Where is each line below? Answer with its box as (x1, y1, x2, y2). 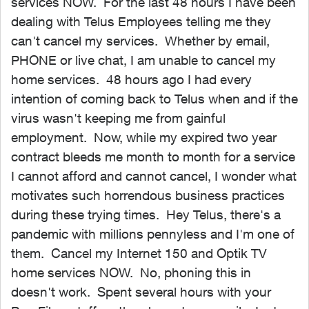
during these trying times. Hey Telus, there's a (11, 207, 281, 222)
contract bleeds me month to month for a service (11, 149, 295, 164)
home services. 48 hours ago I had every (11, 72, 252, 87)
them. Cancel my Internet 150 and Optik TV (11, 246, 267, 261)
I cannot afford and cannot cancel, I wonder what (11, 168, 297, 183)
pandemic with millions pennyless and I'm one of (11, 226, 295, 241)
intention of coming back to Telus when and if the (11, 91, 298, 106)
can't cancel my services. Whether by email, (11, 33, 270, 48)
